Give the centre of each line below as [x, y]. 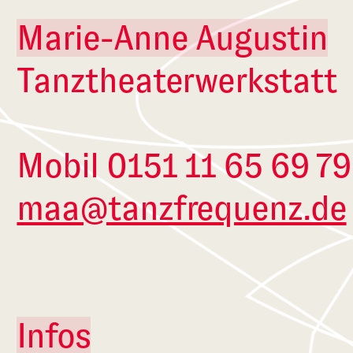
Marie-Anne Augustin [172, 38]
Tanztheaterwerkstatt [177, 81]
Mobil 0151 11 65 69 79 [184, 166]
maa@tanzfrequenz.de [182, 208]
